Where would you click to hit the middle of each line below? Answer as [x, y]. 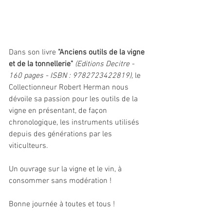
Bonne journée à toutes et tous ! [62, 204]
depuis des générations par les [61, 134]
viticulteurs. [29, 146]
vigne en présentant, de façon [59, 111]
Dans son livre [33, 52]
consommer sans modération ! [60, 181]
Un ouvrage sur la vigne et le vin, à [66, 169]
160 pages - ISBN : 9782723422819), [71, 76]
